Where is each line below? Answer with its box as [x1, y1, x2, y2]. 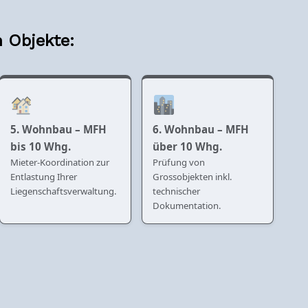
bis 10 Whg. [10, 139, 71, 153]
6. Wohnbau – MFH [152, 122, 249, 136]
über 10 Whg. [152, 139, 222, 153]
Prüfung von [152, 155, 205, 168]
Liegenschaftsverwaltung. [10, 184, 117, 197]
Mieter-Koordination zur [10, 155, 109, 168]
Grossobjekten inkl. [152, 170, 232, 183]
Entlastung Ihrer [10, 170, 77, 183]
